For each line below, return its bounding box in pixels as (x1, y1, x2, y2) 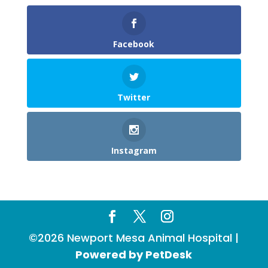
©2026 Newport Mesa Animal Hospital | (29, 230, 239, 246)
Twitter (117, 92, 151, 103)
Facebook (113, 38, 155, 50)
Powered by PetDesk (75, 247, 193, 263)
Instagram (111, 145, 157, 157)
